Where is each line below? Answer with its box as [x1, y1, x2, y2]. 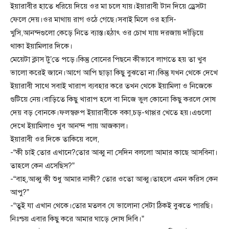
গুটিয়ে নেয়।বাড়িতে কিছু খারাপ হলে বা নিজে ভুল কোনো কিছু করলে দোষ [10, 95, 216, 104]
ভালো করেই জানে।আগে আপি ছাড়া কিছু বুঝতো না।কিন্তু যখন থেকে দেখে [10, 68, 218, 78]
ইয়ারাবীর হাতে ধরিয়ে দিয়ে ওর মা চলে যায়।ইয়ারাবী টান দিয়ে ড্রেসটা [10, 2, 206, 11]
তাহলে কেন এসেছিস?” [10, 161, 75, 171]
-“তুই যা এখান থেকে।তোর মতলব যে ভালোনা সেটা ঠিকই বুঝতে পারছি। [10, 201, 213, 211]
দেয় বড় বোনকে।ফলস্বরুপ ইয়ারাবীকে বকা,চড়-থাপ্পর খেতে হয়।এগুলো [10, 108, 211, 118]
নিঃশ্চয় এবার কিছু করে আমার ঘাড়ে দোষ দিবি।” [10, 214, 144, 224]
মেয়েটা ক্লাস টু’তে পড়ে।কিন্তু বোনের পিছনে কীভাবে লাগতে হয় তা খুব [10, 55, 206, 64]
